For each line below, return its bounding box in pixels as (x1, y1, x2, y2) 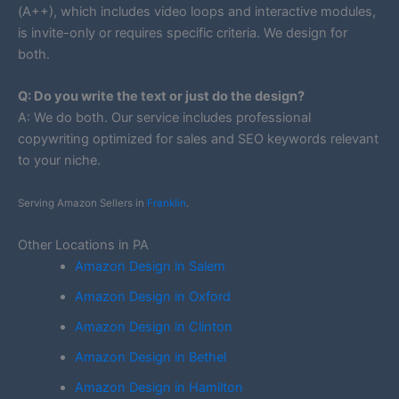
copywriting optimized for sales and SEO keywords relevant (18, 130, 379, 147)
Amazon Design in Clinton (74, 318, 232, 335)
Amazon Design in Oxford (74, 288, 231, 305)
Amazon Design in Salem (74, 257, 225, 274)
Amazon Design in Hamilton (74, 379, 243, 395)
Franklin (147, 197, 186, 210)
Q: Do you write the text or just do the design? (18, 87, 305, 104)
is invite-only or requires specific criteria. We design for (18, 24, 347, 41)
